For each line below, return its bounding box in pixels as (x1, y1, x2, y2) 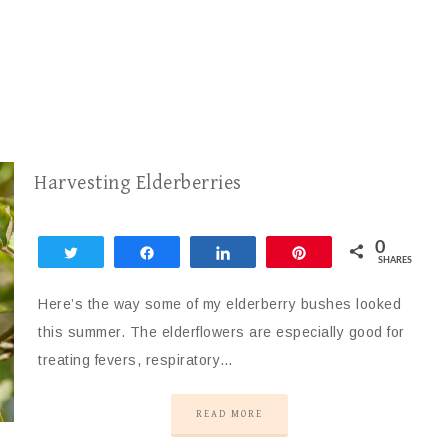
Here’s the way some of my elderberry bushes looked (38, 296, 402, 312)
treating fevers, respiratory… (38, 352, 234, 368)
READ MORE (195, 408, 263, 420)
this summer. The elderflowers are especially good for (38, 324, 405, 340)
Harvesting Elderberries (34, 172, 242, 195)
